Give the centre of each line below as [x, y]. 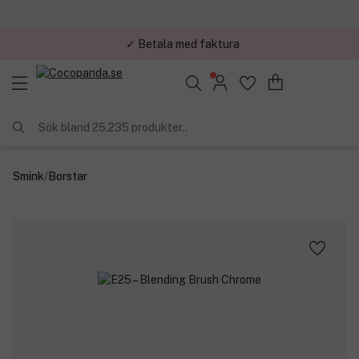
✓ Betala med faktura [183, 44]
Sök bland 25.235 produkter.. [113, 127]
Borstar [68, 176]
